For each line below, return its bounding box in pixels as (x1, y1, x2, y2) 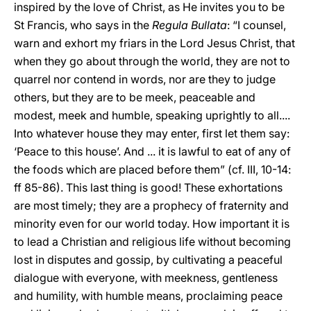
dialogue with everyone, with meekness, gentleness (14, 271, 278, 285)
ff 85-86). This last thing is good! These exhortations (14, 180, 283, 194)
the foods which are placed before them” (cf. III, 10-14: (14, 162, 291, 176)
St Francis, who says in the (14, 18, 149, 32)
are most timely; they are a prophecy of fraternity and (14, 199, 289, 212)
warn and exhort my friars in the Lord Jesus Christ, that (14, 36, 295, 50)
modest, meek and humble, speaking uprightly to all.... (14, 108, 290, 122)
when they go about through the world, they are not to (14, 54, 290, 68)
